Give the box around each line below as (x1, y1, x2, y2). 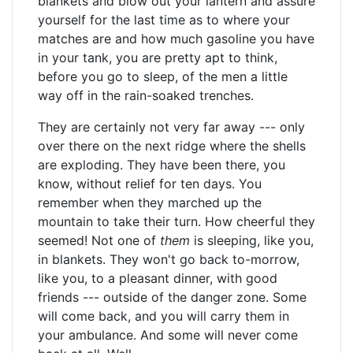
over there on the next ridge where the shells (38, 138, 306, 154)
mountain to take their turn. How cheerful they (38, 214, 315, 229)
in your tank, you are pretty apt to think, (38, 50, 277, 65)
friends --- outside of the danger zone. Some (38, 289, 307, 305)
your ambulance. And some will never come (38, 327, 298, 343)
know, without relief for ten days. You (38, 176, 262, 191)
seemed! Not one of (38, 232, 160, 248)
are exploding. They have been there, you (38, 157, 285, 173)
